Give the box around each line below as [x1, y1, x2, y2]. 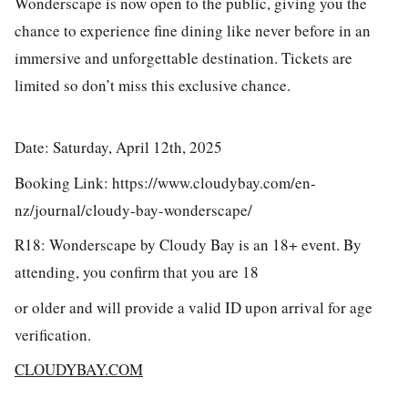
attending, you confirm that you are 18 [15, 261, 259, 283]
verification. [15, 323, 91, 345]
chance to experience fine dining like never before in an [15, 19, 371, 41]
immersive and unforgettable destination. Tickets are [15, 46, 352, 68]
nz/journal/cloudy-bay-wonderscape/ [15, 199, 252, 220]
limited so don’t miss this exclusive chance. [15, 74, 296, 96]
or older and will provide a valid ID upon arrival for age [15, 296, 372, 318]
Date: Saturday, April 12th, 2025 [15, 137, 222, 158]
